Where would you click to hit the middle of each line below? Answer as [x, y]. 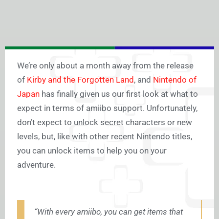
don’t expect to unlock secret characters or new [105, 122]
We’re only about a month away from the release [105, 66]
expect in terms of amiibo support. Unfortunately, [107, 108]
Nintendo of [175, 80]
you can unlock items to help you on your [92, 151]
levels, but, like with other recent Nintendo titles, [105, 137]
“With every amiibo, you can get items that [109, 212]
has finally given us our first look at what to [119, 94]
